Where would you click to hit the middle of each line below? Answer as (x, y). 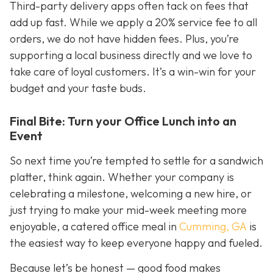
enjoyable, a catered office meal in (94, 226)
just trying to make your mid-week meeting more (128, 210)
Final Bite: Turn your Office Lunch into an (123, 121)
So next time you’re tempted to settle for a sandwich (136, 160)
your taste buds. (106, 88)
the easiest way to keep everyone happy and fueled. (136, 243)
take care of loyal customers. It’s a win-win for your (133, 72)
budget (28, 88)
